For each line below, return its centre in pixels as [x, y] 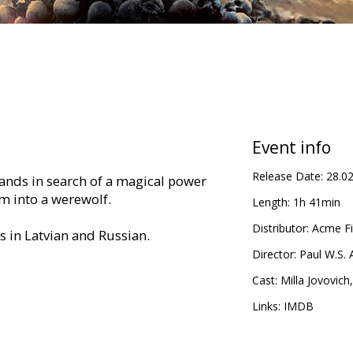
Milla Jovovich [315, 281]
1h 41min [316, 203]
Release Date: [287, 176]
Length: [271, 203]
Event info [291, 148]
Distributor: [280, 229]
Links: [266, 307]
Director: [274, 255]
